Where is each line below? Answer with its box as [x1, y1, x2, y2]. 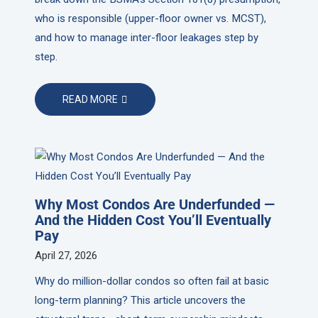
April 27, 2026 [34, 249, 97, 263]
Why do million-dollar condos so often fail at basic [34, 275, 269, 288]
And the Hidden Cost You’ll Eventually [34, 212, 271, 229]
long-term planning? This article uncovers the [34, 294, 246, 307]
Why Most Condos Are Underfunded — [34, 196, 275, 214]
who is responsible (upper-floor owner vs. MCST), [34, 12, 266, 26]
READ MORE [62, 93, 119, 105]
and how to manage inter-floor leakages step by [34, 31, 258, 45]
